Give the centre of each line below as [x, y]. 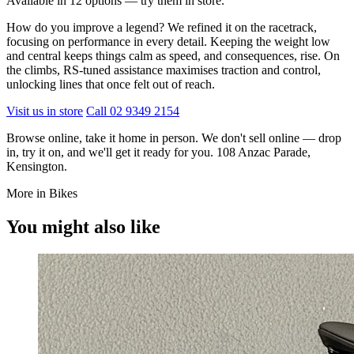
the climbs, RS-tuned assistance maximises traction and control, [164, 70]
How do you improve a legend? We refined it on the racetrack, [162, 27]
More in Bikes [42, 193]
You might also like [83, 226]
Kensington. [37, 166]
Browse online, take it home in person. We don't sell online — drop [174, 137]
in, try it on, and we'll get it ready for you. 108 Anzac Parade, [158, 152]
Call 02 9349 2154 [133, 111]
